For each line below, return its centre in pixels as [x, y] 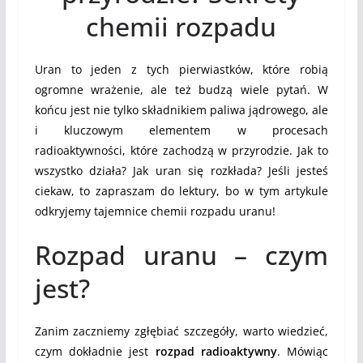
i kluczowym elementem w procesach [181, 130]
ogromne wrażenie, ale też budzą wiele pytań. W [181, 89]
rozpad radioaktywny [216, 351]
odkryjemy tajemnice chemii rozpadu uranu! [155, 211]
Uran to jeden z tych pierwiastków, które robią [181, 69]
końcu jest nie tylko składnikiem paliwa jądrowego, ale [181, 109]
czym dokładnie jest [95, 351]
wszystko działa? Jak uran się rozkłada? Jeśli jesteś [181, 170]
